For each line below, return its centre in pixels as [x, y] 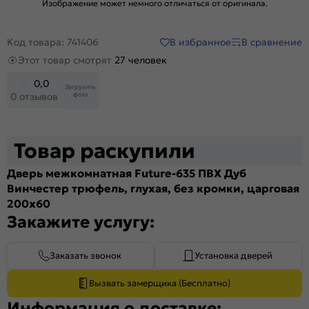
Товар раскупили [104, 150]
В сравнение [272, 42]
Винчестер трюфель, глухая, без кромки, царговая [153, 188]
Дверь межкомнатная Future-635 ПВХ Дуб [127, 173]
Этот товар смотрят [66, 60]
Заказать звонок [86, 255]
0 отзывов [34, 97]
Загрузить [80, 86]
